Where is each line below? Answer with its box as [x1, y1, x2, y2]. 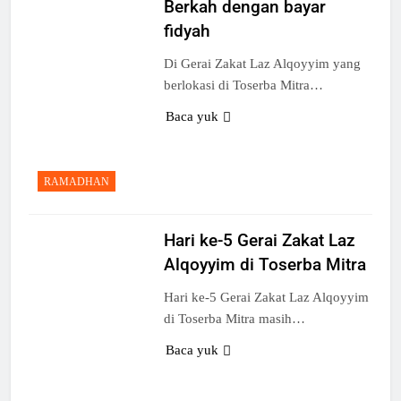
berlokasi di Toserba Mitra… [163, 77, 323, 92]
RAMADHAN [44, 175, 109, 189]
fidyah [163, 20, 210, 41]
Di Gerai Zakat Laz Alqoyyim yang [163, 55, 361, 71]
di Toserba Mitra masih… [163, 311, 305, 327]
